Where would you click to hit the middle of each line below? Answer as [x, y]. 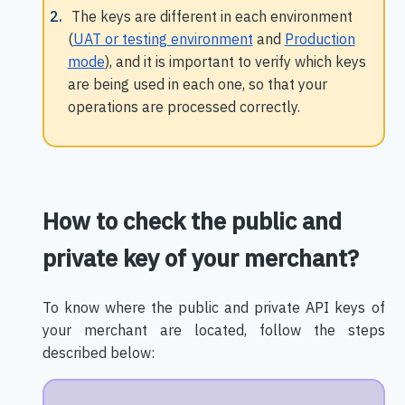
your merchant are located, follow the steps [213, 330]
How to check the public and [192, 220]
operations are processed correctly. [184, 106]
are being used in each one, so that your [197, 84]
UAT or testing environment [163, 38]
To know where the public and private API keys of [213, 307]
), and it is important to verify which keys [235, 61]
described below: [98, 352]
